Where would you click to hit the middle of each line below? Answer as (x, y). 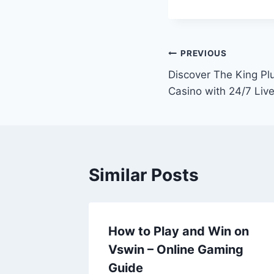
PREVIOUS (204, 54)
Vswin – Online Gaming (176, 249)
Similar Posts (144, 175)
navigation (211, 83)
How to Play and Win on (179, 231)
